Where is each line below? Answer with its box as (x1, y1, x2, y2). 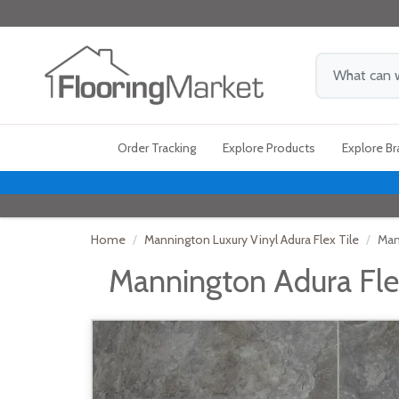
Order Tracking (117, 140, 196, 156)
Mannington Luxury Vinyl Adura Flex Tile (144, 232, 359, 248)
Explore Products (222, 140, 315, 156)
